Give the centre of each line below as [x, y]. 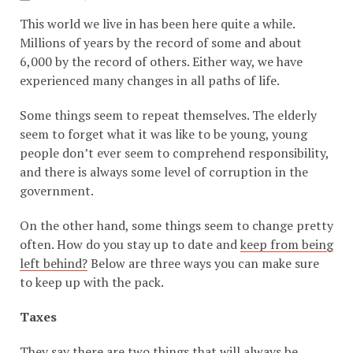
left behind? [54, 264]
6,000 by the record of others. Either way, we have [161, 62]
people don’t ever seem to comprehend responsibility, [174, 153]
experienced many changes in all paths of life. [150, 81]
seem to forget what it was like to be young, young [163, 134]
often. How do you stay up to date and [130, 245]
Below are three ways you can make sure [203, 264]
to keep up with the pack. [92, 282]
